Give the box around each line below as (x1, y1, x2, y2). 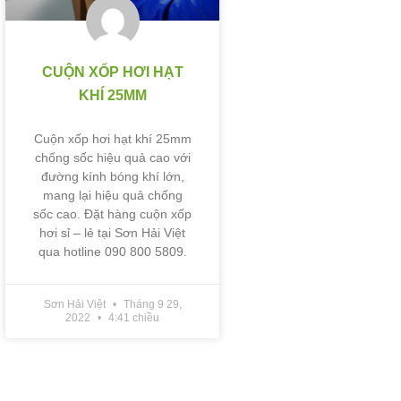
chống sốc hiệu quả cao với (34, 149, 191, 165)
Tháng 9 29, (120, 297, 182, 311)
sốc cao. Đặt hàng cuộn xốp (33, 206, 192, 221)
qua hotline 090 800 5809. (38, 243, 187, 259)
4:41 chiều (106, 311, 160, 324)
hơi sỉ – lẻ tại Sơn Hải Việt (39, 225, 186, 240)
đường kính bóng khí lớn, (40, 168, 184, 183)
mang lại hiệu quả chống (42, 187, 183, 202)
